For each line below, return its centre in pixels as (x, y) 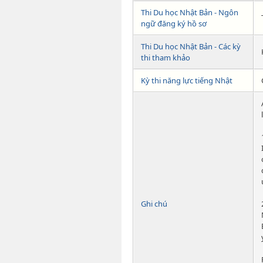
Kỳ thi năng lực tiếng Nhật (187, 81)
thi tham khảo (166, 58)
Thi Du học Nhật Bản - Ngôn (190, 13)
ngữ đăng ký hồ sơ (174, 24)
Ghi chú (154, 204)
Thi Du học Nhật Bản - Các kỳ (191, 47)
